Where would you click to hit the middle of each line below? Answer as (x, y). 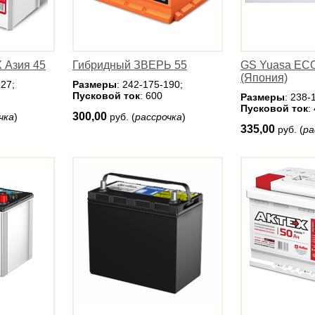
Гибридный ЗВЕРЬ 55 (130, 65)
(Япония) (264, 78)
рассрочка (159, 117)
